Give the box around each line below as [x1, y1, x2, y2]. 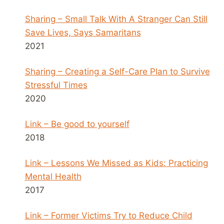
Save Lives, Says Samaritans [24, 27, 141, 37]
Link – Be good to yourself [24, 118, 129, 129]
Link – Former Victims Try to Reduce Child [24, 210, 192, 220]
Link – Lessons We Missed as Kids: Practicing [24, 157, 208, 168]
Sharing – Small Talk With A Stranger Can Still [24, 13, 207, 24]
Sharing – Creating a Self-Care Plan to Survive [24, 66, 210, 76]
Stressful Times [24, 79, 87, 90]
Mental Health [24, 171, 81, 181]
